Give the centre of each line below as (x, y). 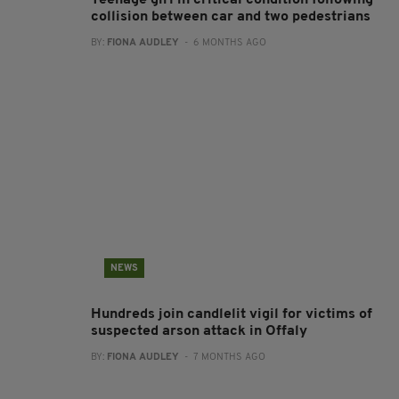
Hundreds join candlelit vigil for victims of (232, 314)
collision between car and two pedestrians (231, 17)
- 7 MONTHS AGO (222, 358)
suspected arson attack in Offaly (199, 331)
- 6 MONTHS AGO (223, 43)
